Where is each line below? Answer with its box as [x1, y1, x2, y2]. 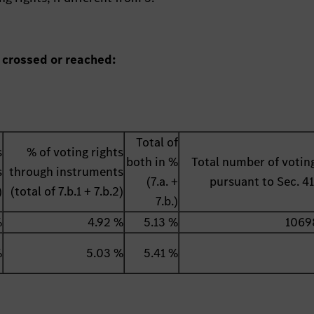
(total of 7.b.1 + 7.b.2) [11, 183, 124, 200]
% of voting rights [27, 144, 124, 161]
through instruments [9, 163, 124, 181]
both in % [126, 153, 179, 171]
